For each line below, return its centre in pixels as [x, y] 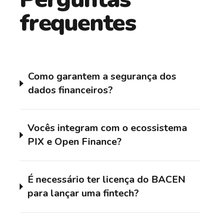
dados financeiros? [71, 90]
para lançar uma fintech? [83, 193]
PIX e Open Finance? [75, 141]
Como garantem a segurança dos [102, 76]
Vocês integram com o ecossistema [108, 128]
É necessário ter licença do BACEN [107, 179]
